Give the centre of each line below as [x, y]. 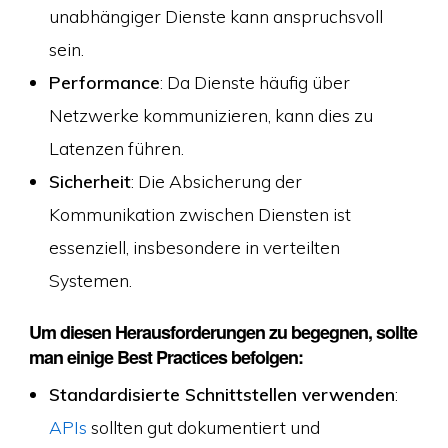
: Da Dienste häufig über [254, 82]
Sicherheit [89, 181]
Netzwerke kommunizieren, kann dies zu [210, 115]
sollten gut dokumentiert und [203, 426]
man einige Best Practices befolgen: [165, 356]
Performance [104, 82]
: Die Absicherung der [216, 181]
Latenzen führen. [116, 148]
